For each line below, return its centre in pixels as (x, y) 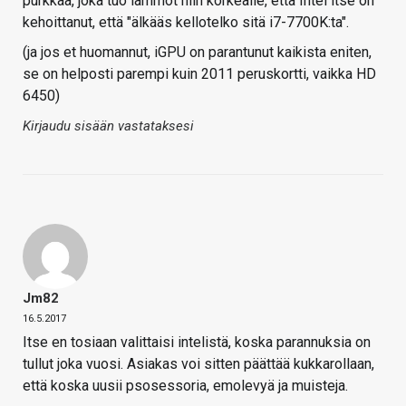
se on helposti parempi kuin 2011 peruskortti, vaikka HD (199, 74)
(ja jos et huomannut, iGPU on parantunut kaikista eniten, (197, 53)
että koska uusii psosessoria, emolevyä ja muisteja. (185, 386)
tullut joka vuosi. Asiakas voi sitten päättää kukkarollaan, (198, 364)
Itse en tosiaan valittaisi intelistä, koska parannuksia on (197, 343)
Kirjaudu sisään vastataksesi (108, 126)
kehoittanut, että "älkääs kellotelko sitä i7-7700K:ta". (186, 23)
